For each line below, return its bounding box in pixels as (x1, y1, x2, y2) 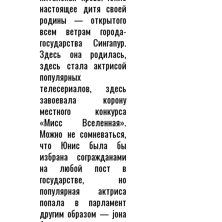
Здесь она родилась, (40, 47, 126, 61)
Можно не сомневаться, (40, 127, 126, 141)
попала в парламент (40, 195, 126, 209)
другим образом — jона (40, 207, 126, 221)
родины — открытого (40, 13, 126, 27)
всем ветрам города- (40, 24, 126, 38)
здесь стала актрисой (40, 58, 126, 72)
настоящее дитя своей (40, 1, 126, 15)
